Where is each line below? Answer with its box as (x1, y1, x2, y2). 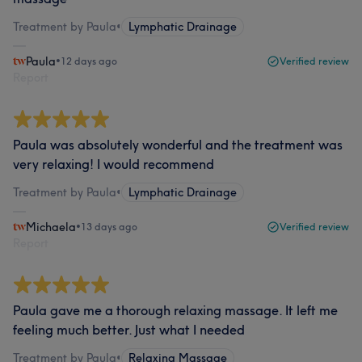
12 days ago (61, 55, 117, 67)
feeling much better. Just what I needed (13, 322, 245, 338)
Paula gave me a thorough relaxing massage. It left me (13, 302, 338, 318)
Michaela (26, 220, 76, 234)
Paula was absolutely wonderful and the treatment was (13, 137, 343, 153)
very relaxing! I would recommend (13, 156, 214, 172)
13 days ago (81, 221, 137, 233)
